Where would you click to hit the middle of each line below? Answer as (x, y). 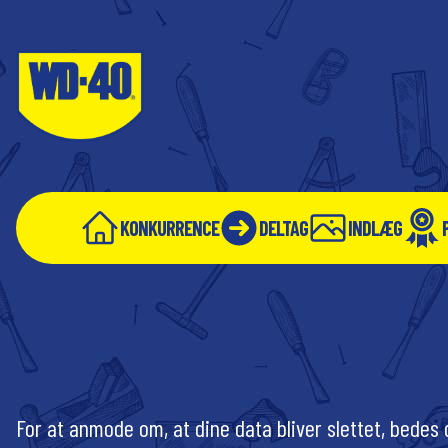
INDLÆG (375, 227)
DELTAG (283, 227)
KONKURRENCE (169, 227)
